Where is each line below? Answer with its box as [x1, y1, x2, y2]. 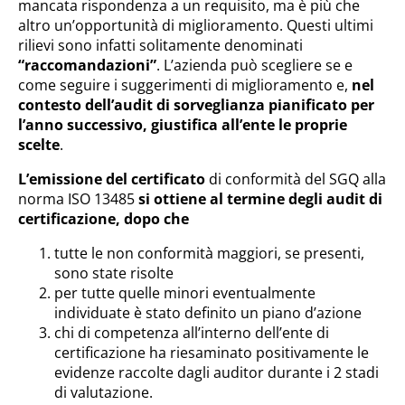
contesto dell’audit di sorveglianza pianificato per [18, 95, 374, 115]
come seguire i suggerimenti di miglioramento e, [18, 75, 352, 95]
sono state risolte [54, 263, 174, 283]
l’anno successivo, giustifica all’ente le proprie [18, 115, 347, 135]
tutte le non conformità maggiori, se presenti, [54, 243, 364, 263]
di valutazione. [54, 382, 153, 402]
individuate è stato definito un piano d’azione [54, 303, 362, 323]
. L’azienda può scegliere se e [156, 55, 353, 75]
